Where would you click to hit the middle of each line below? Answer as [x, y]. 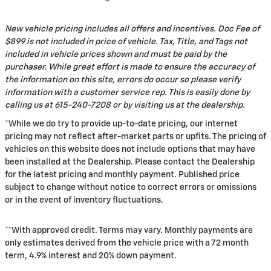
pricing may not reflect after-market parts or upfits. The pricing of [135, 137]
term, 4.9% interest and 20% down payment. [91, 256]
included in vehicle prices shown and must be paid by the [116, 55]
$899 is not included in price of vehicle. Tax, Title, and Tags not [126, 42]
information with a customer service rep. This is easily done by [127, 93]
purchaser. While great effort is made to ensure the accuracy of [130, 67]
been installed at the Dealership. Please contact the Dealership [130, 162]
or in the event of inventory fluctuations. [84, 201]
